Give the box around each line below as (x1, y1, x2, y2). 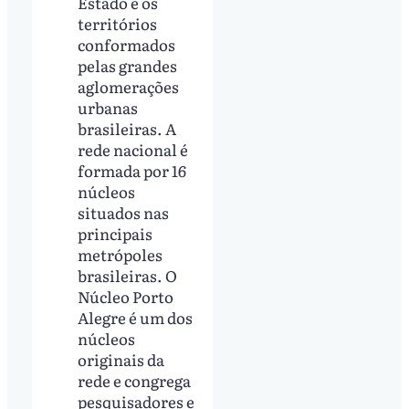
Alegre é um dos (78, 305, 194, 329)
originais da (78, 347, 165, 371)
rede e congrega (78, 368, 192, 392)
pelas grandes (78, 53, 178, 77)
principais (78, 221, 153, 245)
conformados (78, 32, 176, 56)
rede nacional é (78, 137, 189, 161)
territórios (78, 11, 158, 35)
